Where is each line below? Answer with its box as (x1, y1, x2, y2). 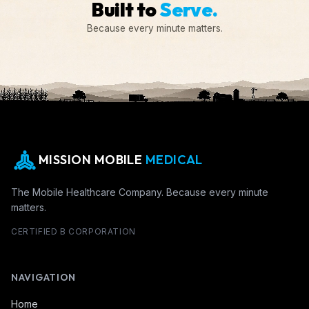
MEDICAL (145, 151, 203, 168)
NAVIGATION (11, 270, 76, 283)
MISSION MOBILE (39, 151, 146, 168)
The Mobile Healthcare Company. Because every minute (11, 186, 268, 198)
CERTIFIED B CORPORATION (11, 226, 136, 237)
